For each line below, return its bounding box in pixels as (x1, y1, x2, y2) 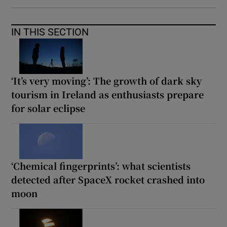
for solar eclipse (11, 101, 86, 115)
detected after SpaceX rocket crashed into (11, 173, 205, 186)
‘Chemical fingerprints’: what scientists (11, 159, 191, 173)
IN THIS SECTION (11, 27, 89, 37)
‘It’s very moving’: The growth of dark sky (11, 74, 202, 88)
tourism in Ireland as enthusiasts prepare (11, 88, 204, 101)
